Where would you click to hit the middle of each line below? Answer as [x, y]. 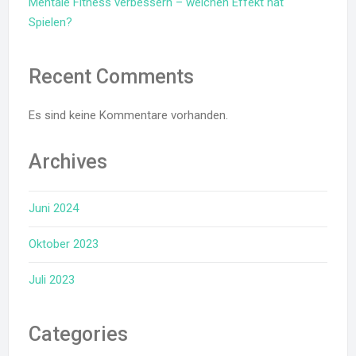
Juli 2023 [52, 279]
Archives [68, 161]
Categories [78, 334]
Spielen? [50, 22]
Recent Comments [111, 76]
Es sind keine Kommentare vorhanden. [128, 115]
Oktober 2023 [64, 244]
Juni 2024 [54, 208]
